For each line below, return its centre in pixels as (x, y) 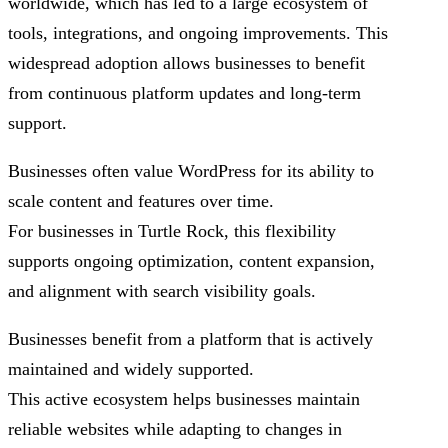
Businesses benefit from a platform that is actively (190, 338)
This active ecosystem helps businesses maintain (184, 398)
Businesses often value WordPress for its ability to (191, 170)
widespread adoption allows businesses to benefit (186, 62)
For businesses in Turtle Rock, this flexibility (172, 230)
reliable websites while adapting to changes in (175, 428)
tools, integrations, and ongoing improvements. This (198, 32)
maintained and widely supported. (131, 368)
